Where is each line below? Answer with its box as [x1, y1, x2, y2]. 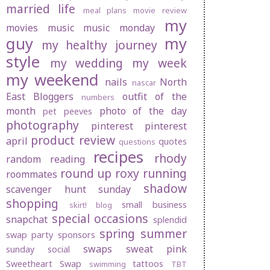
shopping [6, 195, 58, 212]
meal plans [83, 5, 127, 16]
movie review [133, 5, 187, 16]
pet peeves [42, 105, 92, 118]
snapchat [6, 213, 48, 227]
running [143, 165, 187, 182]
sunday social [6, 243, 71, 256]
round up [60, 165, 112, 182]
